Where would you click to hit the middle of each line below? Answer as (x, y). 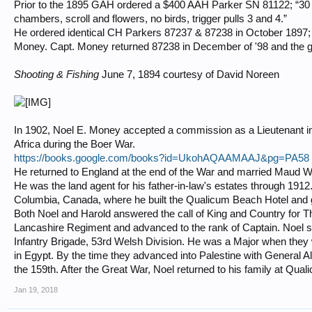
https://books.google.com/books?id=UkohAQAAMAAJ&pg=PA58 (162, 158)
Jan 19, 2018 (36, 290)
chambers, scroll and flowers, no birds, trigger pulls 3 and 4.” (150, 19)
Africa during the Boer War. (75, 144)
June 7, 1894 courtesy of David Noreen (189, 75)
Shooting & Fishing (56, 75)
